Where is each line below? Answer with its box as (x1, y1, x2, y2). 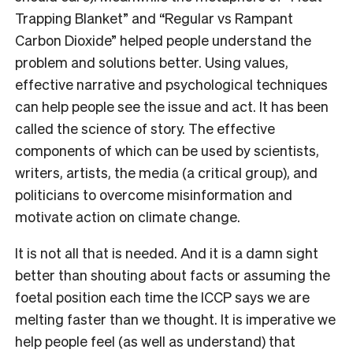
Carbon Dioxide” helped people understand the (15, 30, 311, 49)
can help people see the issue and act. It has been (15, 96, 329, 115)
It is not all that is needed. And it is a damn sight (15, 243, 318, 262)
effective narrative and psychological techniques (15, 74, 328, 93)
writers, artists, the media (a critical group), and (15, 162, 318, 181)
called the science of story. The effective (15, 118, 275, 137)
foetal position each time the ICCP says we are (15, 287, 310, 306)
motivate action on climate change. (15, 206, 240, 225)
